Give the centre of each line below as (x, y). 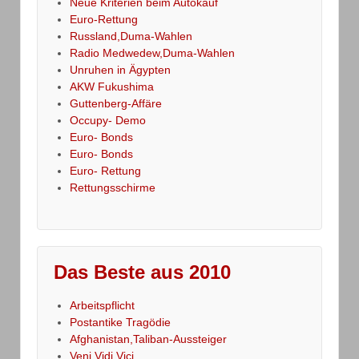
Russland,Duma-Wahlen (131, 36)
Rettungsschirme (113, 188)
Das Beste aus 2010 (142, 272)
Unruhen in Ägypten (120, 70)
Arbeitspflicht (102, 306)
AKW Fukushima (112, 87)
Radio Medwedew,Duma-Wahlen (152, 53)
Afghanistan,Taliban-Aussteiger (148, 339)
